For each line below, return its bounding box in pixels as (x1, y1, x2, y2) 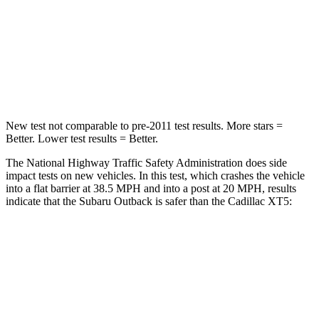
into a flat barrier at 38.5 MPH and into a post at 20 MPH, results (6, 182, 296, 194)
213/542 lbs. (204, 74, 252, 85)
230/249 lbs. (140, 74, 189, 85)
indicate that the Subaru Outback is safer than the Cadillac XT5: (6, 194, 292, 207)
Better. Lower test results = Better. (6, 132, 158, 145)
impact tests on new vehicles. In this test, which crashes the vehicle (6, 169, 305, 182)
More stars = (224, 119, 283, 132)
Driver (184, 9, 209, 19)
